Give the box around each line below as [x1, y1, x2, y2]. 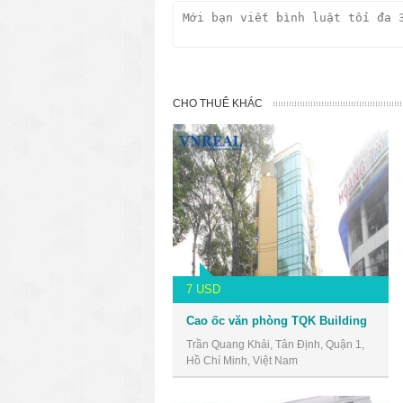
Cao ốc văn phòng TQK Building [186, 313, 367, 327]
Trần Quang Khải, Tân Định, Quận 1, [186, 337, 364, 351]
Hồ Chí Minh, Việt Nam [186, 354, 298, 367]
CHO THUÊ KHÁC [173, 96, 263, 110]
